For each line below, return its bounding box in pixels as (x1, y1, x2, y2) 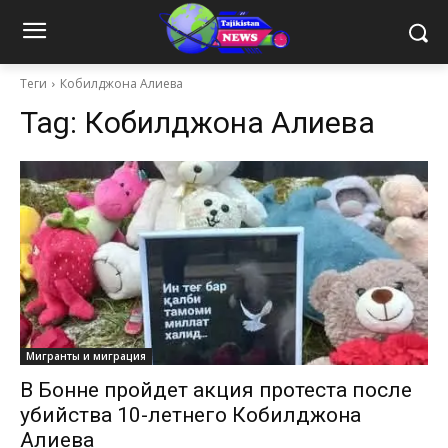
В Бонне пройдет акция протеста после (20, 378, 412, 403)
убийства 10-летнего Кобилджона (20, 403, 361, 428)
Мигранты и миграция (26, 349, 146, 364)
